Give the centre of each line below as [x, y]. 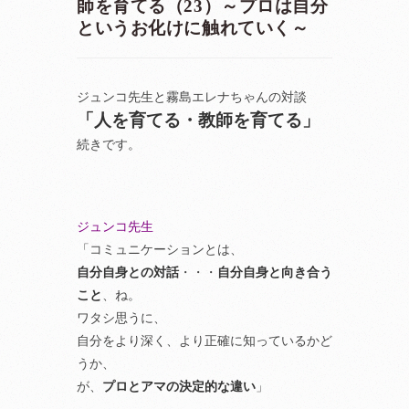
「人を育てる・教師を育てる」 [198, 120]
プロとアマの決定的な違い [179, 386]
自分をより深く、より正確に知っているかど [204, 341]
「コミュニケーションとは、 [160, 249]
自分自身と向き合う [275, 272]
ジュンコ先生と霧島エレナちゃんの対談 [192, 97]
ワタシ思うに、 [121, 318]
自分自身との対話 [128, 272]
